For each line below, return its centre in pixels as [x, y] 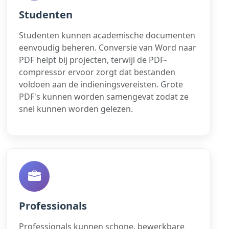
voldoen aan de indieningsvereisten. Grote [101, 84]
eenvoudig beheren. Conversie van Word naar [108, 47]
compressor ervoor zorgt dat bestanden [97, 72]
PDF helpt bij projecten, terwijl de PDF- [93, 60]
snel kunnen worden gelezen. [76, 109]
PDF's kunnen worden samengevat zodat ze [104, 96]
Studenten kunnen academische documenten [107, 35]
